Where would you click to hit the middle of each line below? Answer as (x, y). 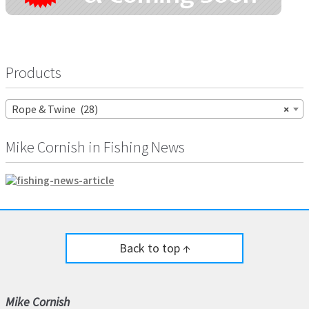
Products (33, 72)
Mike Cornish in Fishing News (95, 147)
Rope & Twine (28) (55, 109)
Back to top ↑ (154, 248)
